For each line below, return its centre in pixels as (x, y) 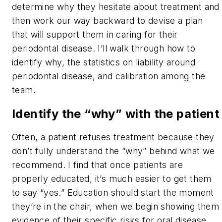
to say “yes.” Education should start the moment (113, 193)
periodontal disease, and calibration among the (109, 76)
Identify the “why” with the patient (116, 113)
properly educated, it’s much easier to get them (112, 179)
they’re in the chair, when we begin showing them (116, 207)
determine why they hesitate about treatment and (116, 6)
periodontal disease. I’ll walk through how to (104, 48)
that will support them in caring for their (95, 34)
